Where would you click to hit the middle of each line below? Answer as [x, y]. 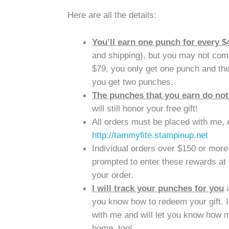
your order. [113, 175]
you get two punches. [133, 82]
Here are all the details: [112, 15]
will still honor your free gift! [145, 108]
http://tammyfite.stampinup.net [150, 135]
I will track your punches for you [158, 188]
